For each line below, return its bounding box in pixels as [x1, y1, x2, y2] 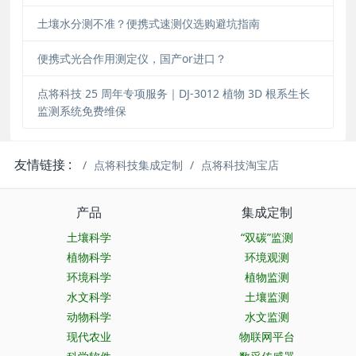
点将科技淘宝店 [201, 157, 280, 173]
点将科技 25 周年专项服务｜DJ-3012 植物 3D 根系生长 [37, 85, 310, 101]
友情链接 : [14, 156, 72, 174]
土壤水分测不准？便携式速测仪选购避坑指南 [37, 15, 260, 31]
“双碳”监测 [241, 230, 293, 246]
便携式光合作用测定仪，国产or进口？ [37, 50, 226, 66]
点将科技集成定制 [94, 157, 184, 173]
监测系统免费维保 [37, 103, 126, 118]
